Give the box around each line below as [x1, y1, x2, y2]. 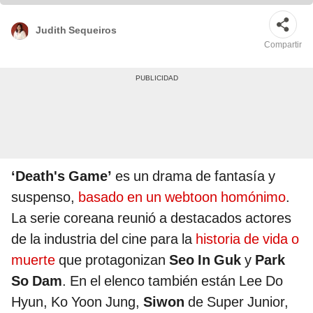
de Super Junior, [184, 293, 289, 311]
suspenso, [11, 189, 78, 206]
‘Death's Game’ [11, 168, 112, 185]
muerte [11, 252, 55, 269]
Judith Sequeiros [36, 24, 117, 36]
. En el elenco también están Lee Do [62, 272, 283, 290]
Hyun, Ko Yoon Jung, [11, 293, 143, 311]
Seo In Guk [169, 252, 241, 269]
